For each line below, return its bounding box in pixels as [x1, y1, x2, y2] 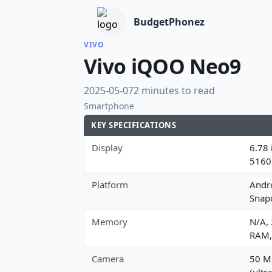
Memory [92, 215, 127, 228]
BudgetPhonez [134, 15, 205, 29]
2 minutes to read [134, 83, 215, 97]
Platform [92, 178, 128, 191]
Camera [92, 252, 124, 265]
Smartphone [84, 100, 134, 112]
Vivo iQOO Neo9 [84, 52, 241, 80]
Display [92, 141, 123, 154]
